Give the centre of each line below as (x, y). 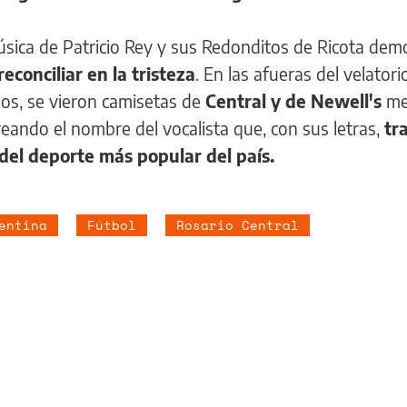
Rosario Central (238, 225)
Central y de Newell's (293, 101)
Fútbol (112, 225)
